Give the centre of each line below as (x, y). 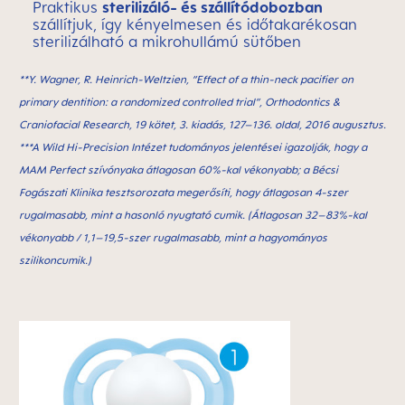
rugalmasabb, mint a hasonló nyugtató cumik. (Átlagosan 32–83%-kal (193, 215)
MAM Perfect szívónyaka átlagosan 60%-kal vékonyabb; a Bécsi (179, 170)
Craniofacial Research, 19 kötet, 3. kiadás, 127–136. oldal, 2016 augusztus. (202, 124)
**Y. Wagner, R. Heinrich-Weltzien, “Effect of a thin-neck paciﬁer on (186, 79)
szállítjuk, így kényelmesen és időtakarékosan (195, 24)
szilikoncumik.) (55, 260)
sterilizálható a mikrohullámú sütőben (167, 42)
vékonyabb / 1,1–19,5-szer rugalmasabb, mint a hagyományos (173, 237)
